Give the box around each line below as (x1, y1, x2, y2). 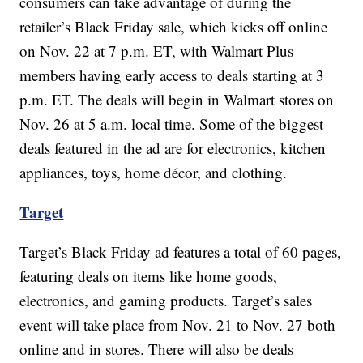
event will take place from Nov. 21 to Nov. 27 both (19, 314, 336, 335)
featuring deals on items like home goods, (19, 266, 278, 287)
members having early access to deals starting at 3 (19, 65, 325, 86)
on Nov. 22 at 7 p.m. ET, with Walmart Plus (19, 41, 294, 62)
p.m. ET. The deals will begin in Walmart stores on (19, 89, 335, 110)
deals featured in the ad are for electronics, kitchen (19, 138, 327, 159)
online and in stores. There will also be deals (19, 339, 294, 360)
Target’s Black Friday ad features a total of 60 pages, (19, 241, 342, 263)
